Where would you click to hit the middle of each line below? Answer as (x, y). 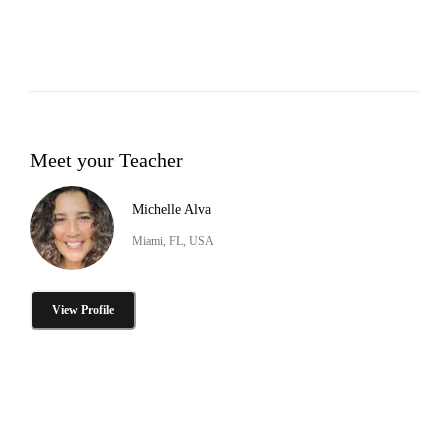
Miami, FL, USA (173, 240)
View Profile (83, 309)
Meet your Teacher (106, 159)
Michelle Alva (171, 209)
